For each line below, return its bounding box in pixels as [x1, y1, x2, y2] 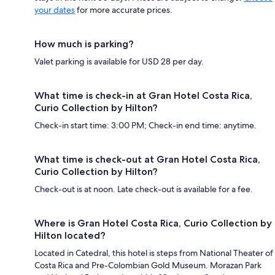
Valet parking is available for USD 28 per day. [34, 55, 204, 67]
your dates [34, 4, 75, 15]
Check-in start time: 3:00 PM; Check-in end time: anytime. [34, 119, 257, 131]
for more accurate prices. [75, 4, 172, 15]
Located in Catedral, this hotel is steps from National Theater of [34, 247, 273, 258]
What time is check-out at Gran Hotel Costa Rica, [34, 153, 260, 165]
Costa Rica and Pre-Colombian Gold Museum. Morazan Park [34, 259, 261, 271]
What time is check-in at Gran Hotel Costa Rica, [34, 89, 252, 101]
